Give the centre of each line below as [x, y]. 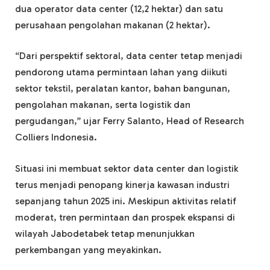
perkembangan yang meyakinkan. [88, 250]
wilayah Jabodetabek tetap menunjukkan [105, 233]
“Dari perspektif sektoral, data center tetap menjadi [129, 56]
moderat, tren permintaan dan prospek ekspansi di [125, 217]
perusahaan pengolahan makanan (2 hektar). [113, 25]
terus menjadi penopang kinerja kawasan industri [122, 184]
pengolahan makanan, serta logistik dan [103, 105]
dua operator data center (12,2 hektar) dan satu [119, 8]
